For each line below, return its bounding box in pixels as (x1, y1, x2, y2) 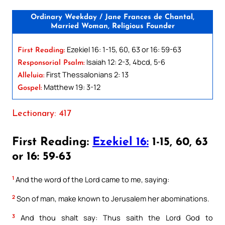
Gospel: (18, 84, 42, 92)
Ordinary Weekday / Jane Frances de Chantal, (31, 13, 194, 21)
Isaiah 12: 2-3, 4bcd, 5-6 (85, 56, 165, 67)
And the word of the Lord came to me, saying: (14, 174, 169, 185)
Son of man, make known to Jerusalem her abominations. (15, 193, 209, 204)
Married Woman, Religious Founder (50, 22, 175, 30)
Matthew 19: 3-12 (42, 81, 100, 92)
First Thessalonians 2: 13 (45, 69, 129, 79)
